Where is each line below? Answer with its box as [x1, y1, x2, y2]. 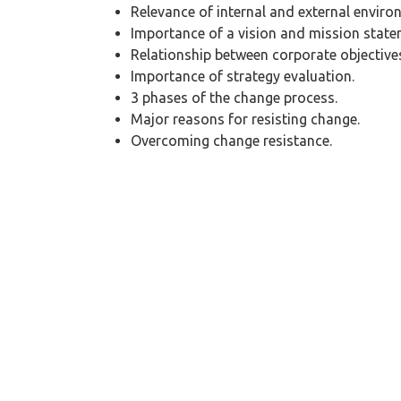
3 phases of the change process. [131, 89, 337, 106]
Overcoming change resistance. [131, 132, 332, 149]
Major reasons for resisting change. [131, 110, 360, 127]
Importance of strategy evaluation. [131, 67, 354, 84]
